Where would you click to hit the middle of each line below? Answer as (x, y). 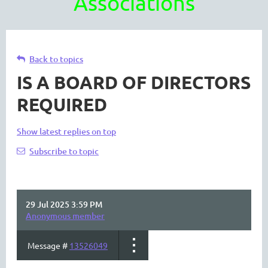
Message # (48, 245)
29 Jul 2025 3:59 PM (64, 204)
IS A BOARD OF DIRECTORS (134, 82)
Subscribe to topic (64, 151)
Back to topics (56, 59)
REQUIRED (62, 104)
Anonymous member (65, 216)
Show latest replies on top (66, 131)
